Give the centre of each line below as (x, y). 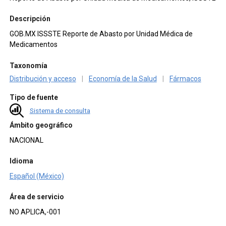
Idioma (21, 161)
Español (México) (37, 176)
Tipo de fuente (34, 98)
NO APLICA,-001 (35, 212)
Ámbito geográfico (41, 125)
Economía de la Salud (123, 78)
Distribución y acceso (43, 78)
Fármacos (185, 78)
